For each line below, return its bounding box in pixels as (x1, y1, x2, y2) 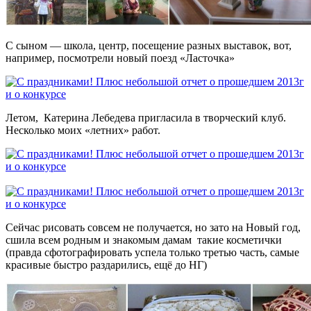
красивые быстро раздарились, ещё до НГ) (6, 259, 207, 271)
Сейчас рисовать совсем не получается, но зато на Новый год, (6, 221, 301, 234)
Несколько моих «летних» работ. (6, 124, 160, 137)
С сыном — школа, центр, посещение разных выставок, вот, (6, 40, 292, 52)
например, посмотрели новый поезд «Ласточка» (6, 52, 235, 65)
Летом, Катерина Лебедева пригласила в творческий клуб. (6, 112, 286, 124)
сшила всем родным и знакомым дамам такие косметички (6, 234, 282, 246)
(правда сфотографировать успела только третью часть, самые (6, 246, 299, 259)
